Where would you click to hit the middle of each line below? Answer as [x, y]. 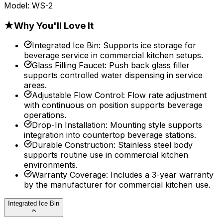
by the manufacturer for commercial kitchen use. [117, 185]
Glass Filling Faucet [68, 65]
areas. [35, 85]
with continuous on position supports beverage [113, 105]
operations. [45, 115]
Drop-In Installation [69, 125]
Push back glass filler [149, 65]
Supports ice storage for [150, 46]
